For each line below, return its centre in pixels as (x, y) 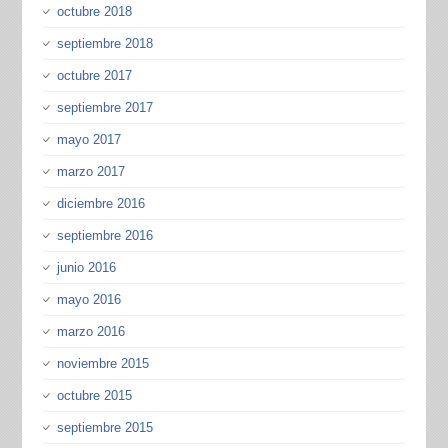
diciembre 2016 (100, 203)
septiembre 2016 (104, 235)
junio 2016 (86, 267)
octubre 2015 (94, 395)
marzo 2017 (90, 171)
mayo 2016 (88, 299)
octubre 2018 (94, 11)
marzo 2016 (90, 331)
